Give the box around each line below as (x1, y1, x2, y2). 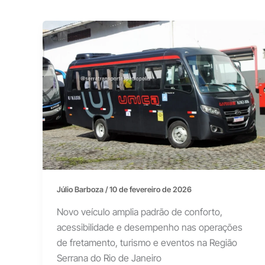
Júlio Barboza (57, 185, 105, 195)
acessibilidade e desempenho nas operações (57, 221, 243, 233)
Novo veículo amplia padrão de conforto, (57, 205, 222, 218)
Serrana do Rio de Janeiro (57, 251, 161, 264)
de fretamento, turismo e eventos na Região (57, 236, 237, 248)
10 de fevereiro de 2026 (109, 185, 192, 195)
